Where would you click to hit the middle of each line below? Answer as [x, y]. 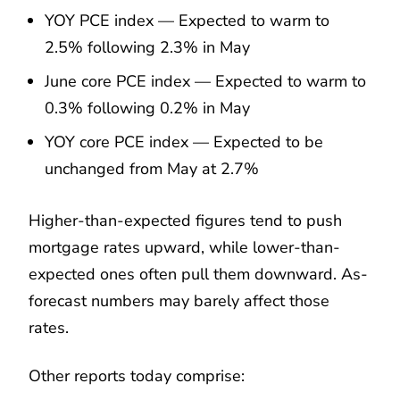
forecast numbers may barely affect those [179, 300]
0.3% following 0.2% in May [147, 108]
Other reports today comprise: [137, 375]
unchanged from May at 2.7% [152, 168]
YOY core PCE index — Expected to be [184, 142]
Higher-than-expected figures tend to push [185, 220]
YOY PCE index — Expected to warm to [187, 20]
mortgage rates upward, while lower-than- [184, 247]
